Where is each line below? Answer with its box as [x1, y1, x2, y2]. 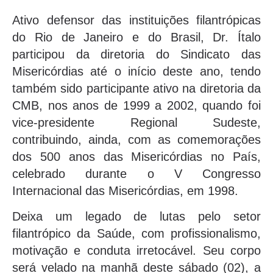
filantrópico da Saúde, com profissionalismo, [12, 227, 261, 241]
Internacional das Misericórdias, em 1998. [12, 183, 238, 197]
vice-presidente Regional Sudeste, [12, 115, 261, 129]
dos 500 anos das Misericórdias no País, [12, 149, 261, 163]
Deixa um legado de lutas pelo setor [12, 210, 261, 224]
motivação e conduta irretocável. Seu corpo [12, 244, 261, 258]
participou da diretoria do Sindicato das [12, 47, 261, 61]
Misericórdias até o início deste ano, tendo [12, 64, 261, 78]
